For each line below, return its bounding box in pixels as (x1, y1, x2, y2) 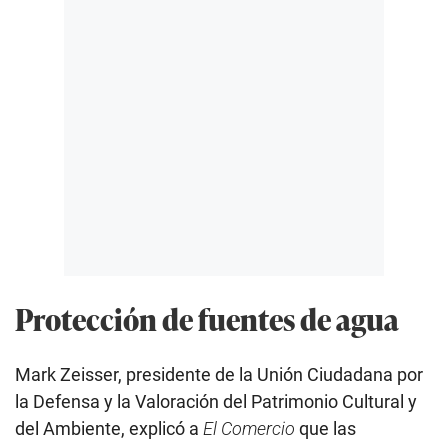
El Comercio (203, 418, 295, 440)
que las (295, 418, 356, 440)
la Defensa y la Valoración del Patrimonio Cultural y (15, 391, 417, 413)
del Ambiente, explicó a (15, 418, 203, 440)
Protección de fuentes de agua (15, 297, 399, 341)
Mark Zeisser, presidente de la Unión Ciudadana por (15, 364, 423, 386)
